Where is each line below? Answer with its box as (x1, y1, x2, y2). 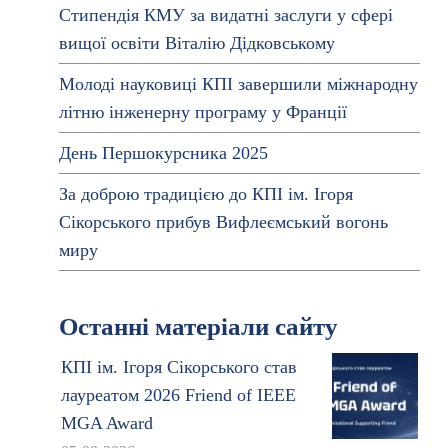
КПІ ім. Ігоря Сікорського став (60, 357, 297, 377)
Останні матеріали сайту (58, 313, 338, 340)
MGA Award (60, 413, 153, 433)
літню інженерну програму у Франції (58, 102, 347, 122)
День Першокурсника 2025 (58, 143, 268, 163)
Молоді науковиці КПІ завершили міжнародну (58, 74, 418, 94)
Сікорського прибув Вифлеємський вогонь (58, 212, 388, 232)
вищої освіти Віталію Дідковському (58, 33, 335, 53)
